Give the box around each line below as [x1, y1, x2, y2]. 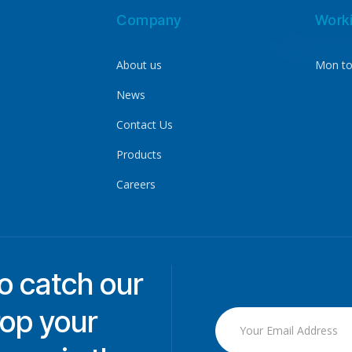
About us [116, 57, 163, 72]
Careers [116, 176, 156, 192]
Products [116, 146, 163, 162]
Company [116, 11, 181, 28]
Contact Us [116, 116, 174, 132]
